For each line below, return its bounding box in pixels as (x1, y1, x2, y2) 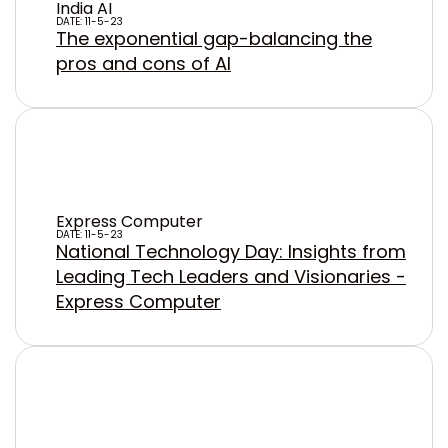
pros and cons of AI (56, 51, 231, 76)
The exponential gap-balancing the (56, 26, 372, 51)
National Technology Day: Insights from (56, 239, 406, 264)
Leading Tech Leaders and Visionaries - (56, 264, 406, 289)
